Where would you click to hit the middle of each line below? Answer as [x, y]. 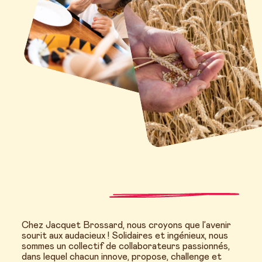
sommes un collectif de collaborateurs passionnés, [126, 247]
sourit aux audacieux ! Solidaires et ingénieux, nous [125, 236]
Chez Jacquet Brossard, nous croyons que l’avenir [126, 225]
